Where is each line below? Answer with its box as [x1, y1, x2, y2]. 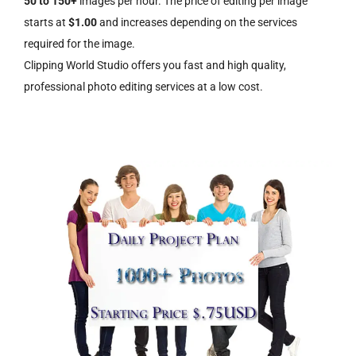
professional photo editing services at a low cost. [24, 79, 263, 93]
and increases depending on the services [99, 15, 297, 29]
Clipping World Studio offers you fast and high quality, [24, 58, 286, 72]
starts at [24, 15, 68, 29]
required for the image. [24, 37, 135, 50]
